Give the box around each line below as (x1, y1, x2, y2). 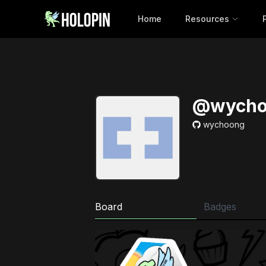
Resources (185, 14, 229, 24)
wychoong (203, 119, 245, 129)
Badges (203, 201, 236, 213)
